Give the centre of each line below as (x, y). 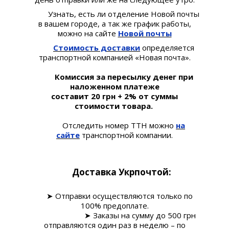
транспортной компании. (126, 135)
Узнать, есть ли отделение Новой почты (114, 14)
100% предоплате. (114, 205)
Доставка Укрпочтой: (122, 172)
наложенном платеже (114, 86)
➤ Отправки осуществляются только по (114, 196)
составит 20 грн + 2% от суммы (114, 96)
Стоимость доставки (97, 47)
